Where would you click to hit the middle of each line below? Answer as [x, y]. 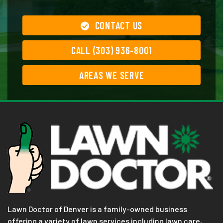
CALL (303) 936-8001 [111, 51]
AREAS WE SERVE [111, 75]
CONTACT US [119, 26]
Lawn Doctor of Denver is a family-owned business [97, 209]
